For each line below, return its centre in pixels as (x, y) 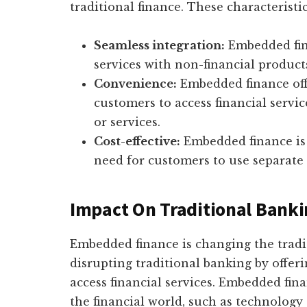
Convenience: (135, 84)
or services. (127, 122)
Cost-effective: (137, 141)
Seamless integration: (159, 45)
